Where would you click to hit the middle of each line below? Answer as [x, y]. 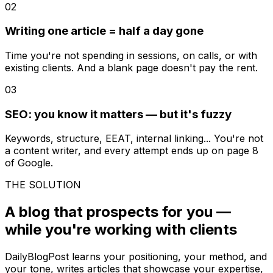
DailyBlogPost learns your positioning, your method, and [136, 257]
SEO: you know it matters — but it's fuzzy [118, 114]
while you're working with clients [121, 230]
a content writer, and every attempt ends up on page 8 [132, 151]
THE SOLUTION [43, 185]
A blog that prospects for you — [118, 212]
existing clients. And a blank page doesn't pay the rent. [131, 67]
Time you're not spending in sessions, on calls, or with [131, 55]
